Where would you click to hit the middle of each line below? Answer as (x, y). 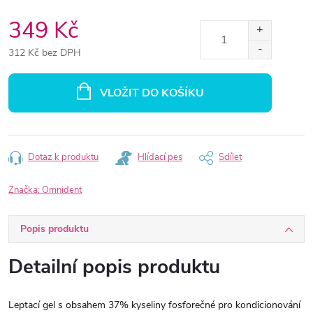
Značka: (25, 190)
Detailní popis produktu (114, 267)
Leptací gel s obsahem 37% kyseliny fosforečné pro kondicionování (154, 305)
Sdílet (230, 157)
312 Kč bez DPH (45, 53)
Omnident (62, 190)
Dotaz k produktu (63, 157)
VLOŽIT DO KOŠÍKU (152, 93)
